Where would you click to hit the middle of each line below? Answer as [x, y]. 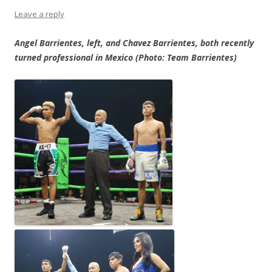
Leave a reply [39, 14]
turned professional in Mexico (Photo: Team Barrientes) [126, 58]
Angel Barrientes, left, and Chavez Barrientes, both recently [134, 43]
